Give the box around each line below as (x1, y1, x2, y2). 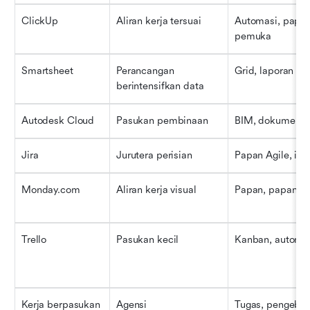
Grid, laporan (235, 64, 294, 77)
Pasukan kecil (116, 233, 179, 246)
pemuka (235, 30, 272, 42)
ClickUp (21, 15, 59, 27)
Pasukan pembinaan (116, 114, 208, 127)
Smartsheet (21, 64, 73, 77)
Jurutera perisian (116, 149, 192, 161)
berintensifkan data (116, 80, 204, 92)
